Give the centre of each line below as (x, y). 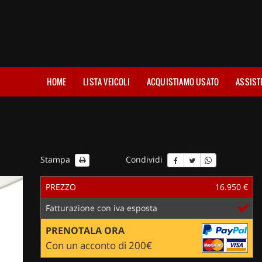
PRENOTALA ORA (85, 230)
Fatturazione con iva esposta (101, 208)
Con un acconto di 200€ (99, 245)
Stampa (56, 159)
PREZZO (61, 187)
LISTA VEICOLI (106, 81)
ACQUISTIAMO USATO (183, 81)
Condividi (146, 159)
